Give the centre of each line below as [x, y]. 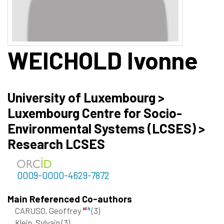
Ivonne [160, 60]
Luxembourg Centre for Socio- [95, 112]
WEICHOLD [65, 60]
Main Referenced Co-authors [70, 199]
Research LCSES [56, 143]
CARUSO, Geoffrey [49, 211]
